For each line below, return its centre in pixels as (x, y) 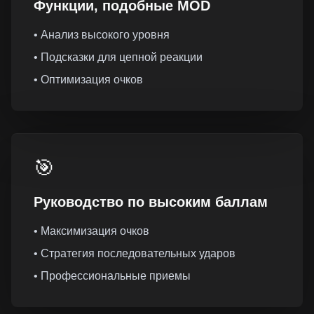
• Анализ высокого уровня (102, 35)
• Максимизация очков (91, 231)
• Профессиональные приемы (112, 276)
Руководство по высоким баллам (151, 202)
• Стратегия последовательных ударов (135, 253)
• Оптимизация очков (88, 80)
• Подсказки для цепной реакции (118, 57)
